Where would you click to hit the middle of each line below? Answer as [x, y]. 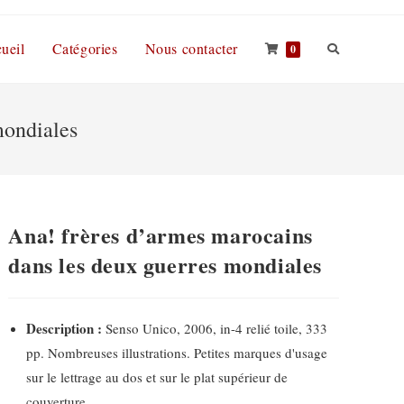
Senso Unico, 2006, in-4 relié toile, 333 [215, 328]
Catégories [85, 48]
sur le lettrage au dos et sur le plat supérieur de [157, 377]
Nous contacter [191, 48]
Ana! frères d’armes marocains [161, 235]
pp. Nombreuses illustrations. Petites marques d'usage [177, 353]
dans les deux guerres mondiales [165, 265]
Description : [64, 328]
